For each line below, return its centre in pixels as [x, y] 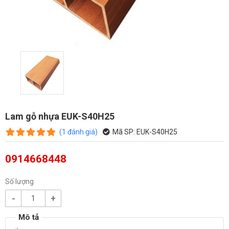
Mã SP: [124, 132]
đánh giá [81, 132]
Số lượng [19, 181]
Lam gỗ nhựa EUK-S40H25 [60, 116]
